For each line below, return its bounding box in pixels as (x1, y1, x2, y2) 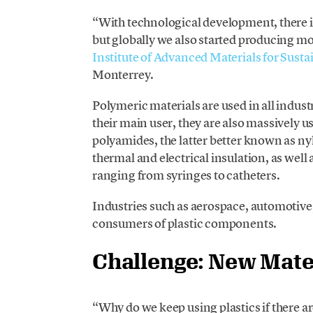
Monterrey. (92, 66, 154, 82)
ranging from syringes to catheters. (92, 166, 280, 183)
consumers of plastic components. (92, 215, 277, 232)
